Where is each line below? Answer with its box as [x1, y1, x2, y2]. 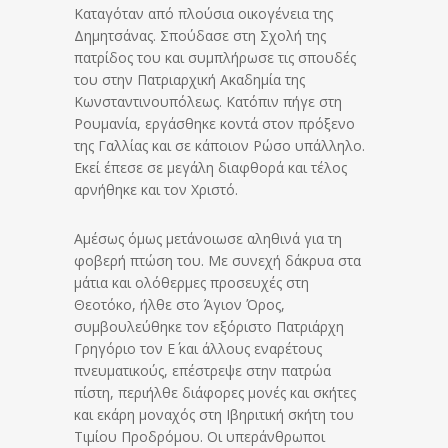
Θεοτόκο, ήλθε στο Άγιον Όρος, [74, 295, 285, 314]
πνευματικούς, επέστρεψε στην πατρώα [74, 361, 331, 380]
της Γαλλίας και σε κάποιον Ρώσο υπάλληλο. [74, 136, 365, 155]
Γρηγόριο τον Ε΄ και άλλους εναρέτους [74, 339, 322, 358]
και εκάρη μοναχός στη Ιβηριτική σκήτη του [74, 405, 354, 424]
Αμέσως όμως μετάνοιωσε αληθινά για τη [74, 229, 342, 248]
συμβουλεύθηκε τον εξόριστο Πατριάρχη [74, 317, 344, 336]
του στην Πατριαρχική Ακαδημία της [74, 70, 305, 89]
